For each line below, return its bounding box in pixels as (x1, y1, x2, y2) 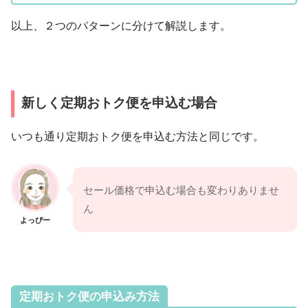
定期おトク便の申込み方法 (19, 290, 159, 304)
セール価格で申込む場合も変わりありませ (83, 184, 279, 197)
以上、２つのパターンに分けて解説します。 (11, 19, 231, 32)
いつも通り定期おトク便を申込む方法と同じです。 (11, 131, 264, 143)
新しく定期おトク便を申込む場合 (21, 95, 218, 110)
